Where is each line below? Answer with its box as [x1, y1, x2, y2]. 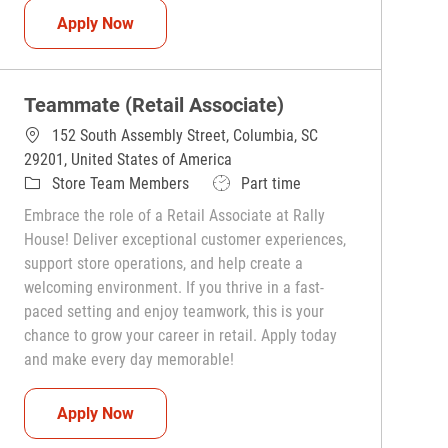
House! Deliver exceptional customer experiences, [24, 230, 347, 250]
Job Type [212, 173, 271, 193]
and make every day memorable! [24, 350, 235, 370]
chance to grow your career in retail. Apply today [24, 326, 338, 346]
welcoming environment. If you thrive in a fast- [24, 278, 325, 298]
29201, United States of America [24, 150, 233, 170]
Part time [241, 174, 302, 194]
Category [23, 173, 82, 193]
